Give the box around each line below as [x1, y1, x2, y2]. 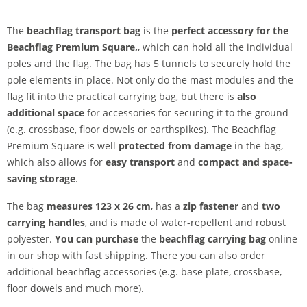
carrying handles [7, 216, 85, 229]
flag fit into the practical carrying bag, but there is [7, 90, 237, 103]
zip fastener [183, 199, 238, 212]
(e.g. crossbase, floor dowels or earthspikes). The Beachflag [7, 123, 276, 136]
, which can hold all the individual [138, 40, 293, 53]
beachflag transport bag [27, 24, 140, 37]
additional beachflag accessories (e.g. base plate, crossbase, [7, 265, 282, 278]
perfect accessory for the [171, 24, 288, 37]
